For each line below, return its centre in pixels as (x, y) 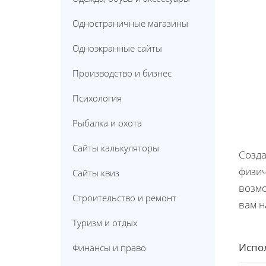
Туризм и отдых (105, 222)
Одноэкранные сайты (117, 48)
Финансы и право (109, 247)
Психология (97, 98)
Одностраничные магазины (130, 23)
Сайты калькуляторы (116, 148)
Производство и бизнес (122, 73)
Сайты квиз (96, 172)
